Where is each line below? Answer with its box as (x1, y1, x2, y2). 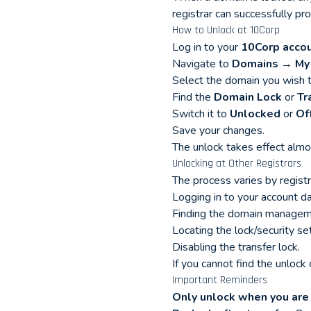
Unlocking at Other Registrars (172, 156, 301, 171)
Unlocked (230, 106, 280, 121)
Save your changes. (172, 123, 264, 138)
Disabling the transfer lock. (172, 239, 300, 255)
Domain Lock (214, 90, 282, 105)
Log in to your (172, 40, 241, 55)
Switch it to (172, 106, 230, 121)
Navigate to (172, 56, 232, 72)
